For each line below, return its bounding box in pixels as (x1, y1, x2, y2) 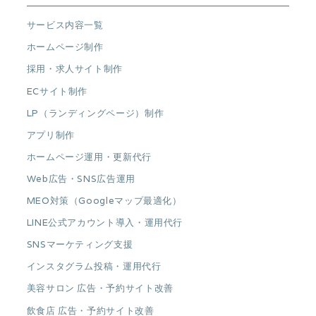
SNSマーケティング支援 (26, 238, 133, 251)
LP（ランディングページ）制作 (26, 107, 164, 119)
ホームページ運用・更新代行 (26, 150, 152, 163)
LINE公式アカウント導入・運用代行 (26, 217, 183, 229)
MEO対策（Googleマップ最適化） (26, 195, 182, 207)
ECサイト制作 (26, 85, 88, 97)
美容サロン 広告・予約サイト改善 (26, 282, 174, 295)
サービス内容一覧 (26, 19, 104, 32)
